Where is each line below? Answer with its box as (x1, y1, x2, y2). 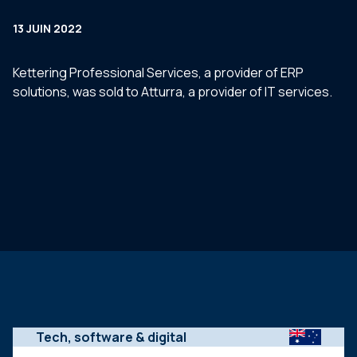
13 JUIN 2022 (13, 21, 82, 36)
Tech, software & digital (36, 328, 187, 346)
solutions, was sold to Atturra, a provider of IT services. (13, 83, 332, 100)
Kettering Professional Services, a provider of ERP (13, 64, 304, 81)
